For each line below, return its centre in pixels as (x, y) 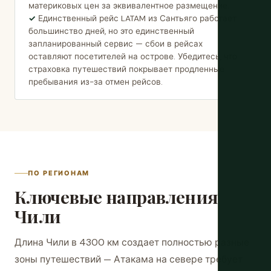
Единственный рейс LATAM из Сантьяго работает (137, 18)
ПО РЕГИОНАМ (59, 173)
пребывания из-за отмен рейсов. (96, 82)
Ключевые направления (116, 197)
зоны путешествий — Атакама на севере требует (129, 259)
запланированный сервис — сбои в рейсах (116, 44)
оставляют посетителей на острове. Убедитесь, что (133, 57)
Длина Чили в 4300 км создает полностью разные (132, 242)
